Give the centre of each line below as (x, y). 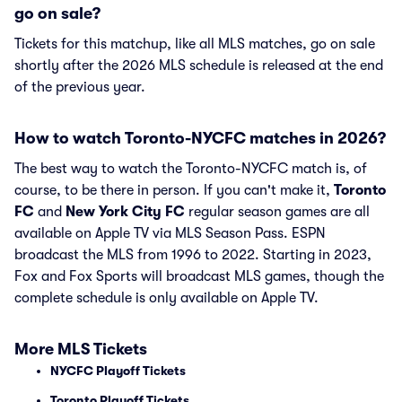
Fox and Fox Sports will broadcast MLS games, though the (199, 276)
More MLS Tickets (81, 349)
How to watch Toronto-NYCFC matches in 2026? (200, 138)
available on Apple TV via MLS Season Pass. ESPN (170, 233)
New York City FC (125, 212)
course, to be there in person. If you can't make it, (174, 190)
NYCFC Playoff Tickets (118, 371)
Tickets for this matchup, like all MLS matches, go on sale (195, 44)
